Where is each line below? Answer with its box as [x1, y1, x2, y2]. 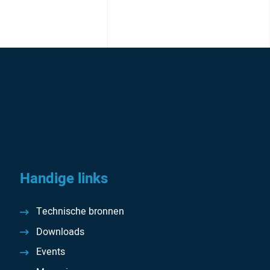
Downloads [36, 224, 84, 239]
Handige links [20, 168, 108, 190]
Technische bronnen [36, 204, 124, 219]
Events [36, 245, 65, 260]
